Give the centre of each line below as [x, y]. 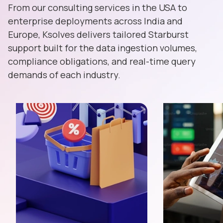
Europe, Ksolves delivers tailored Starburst [98, 35]
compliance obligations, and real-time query [102, 61]
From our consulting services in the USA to [98, 8]
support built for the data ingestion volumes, [103, 48]
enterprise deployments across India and [95, 21]
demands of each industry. [64, 75]
